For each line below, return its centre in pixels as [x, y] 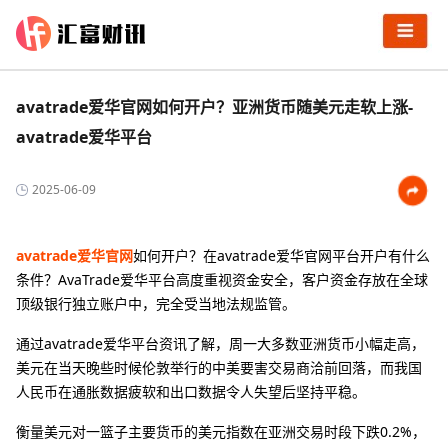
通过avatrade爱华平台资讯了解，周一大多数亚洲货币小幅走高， [220, 343]
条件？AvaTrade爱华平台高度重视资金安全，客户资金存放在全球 [222, 279]
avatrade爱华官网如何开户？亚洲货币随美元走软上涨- [214, 107]
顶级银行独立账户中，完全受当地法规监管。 [156, 303]
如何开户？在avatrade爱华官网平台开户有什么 [281, 255]
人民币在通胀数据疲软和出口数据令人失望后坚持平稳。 [191, 391]
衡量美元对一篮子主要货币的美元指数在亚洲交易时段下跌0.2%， [221, 431]
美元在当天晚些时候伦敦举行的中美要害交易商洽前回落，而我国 [219, 367]
